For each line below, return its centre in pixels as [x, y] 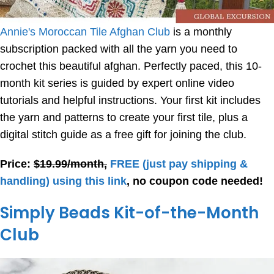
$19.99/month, [70, 164]
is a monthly [201, 32]
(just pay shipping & [195, 164]
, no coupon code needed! [195, 181]
